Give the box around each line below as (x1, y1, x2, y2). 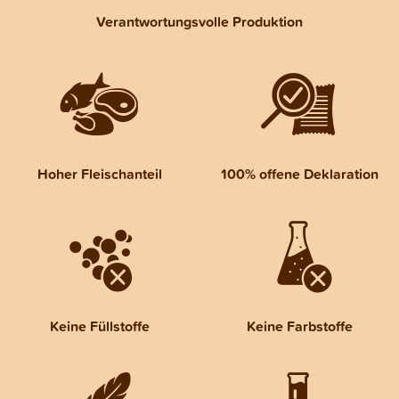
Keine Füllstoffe (50, 316, 150, 338)
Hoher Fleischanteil (37, 164, 162, 185)
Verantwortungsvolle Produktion (96, 12, 303, 33)
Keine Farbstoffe (246, 316, 353, 338)
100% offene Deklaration (220, 164, 379, 185)
